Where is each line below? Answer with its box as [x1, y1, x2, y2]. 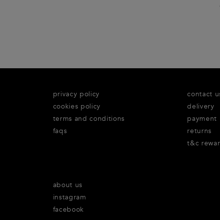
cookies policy [53, 102, 101, 111]
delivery [187, 102, 215, 111]
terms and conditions [53, 114, 125, 124]
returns [187, 126, 212, 136]
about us [53, 180, 82, 190]
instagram [53, 192, 86, 202]
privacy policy [53, 89, 100, 99]
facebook [53, 205, 84, 215]
